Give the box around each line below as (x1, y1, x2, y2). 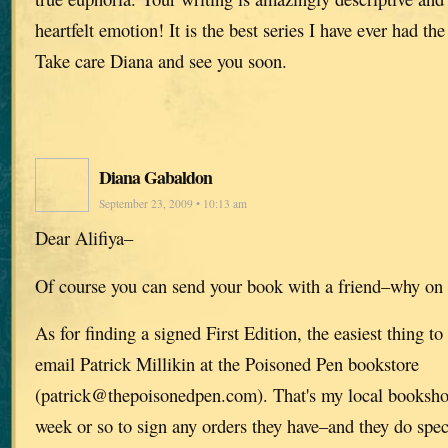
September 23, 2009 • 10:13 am (99, 195, 247, 211)
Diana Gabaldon (99, 163, 213, 190)
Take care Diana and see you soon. (35, 47, 287, 73)
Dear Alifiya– (35, 224, 133, 250)
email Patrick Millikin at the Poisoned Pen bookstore (35, 351, 419, 377)
